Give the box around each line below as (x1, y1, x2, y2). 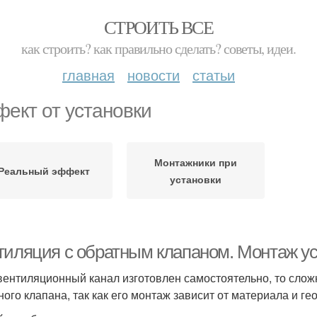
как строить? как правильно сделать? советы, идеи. (21, 39, 296, 58)
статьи (192, 64, 235, 85)
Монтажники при (154, 155, 237, 169)
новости (127, 64, 180, 85)
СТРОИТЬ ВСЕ (103, 15, 214, 39)
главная (62, 64, 115, 85)
